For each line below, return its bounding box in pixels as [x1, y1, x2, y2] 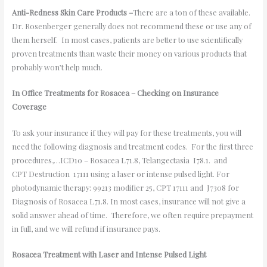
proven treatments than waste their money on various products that [11, 48, 247, 58]
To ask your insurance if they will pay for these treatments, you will [11, 127, 241, 138]
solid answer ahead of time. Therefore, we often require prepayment [11, 209, 253, 220]
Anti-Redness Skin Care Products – [11, 7, 133, 17]
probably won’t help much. [11, 61, 108, 72]
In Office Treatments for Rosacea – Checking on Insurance [11, 88, 219, 98]
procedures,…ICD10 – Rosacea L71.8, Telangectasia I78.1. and [11, 154, 227, 165]
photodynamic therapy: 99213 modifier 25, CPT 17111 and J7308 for [11, 182, 239, 193]
